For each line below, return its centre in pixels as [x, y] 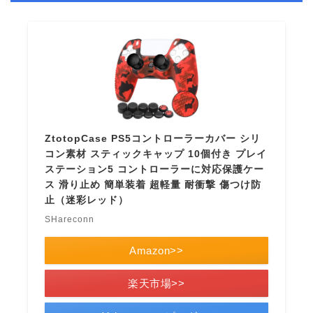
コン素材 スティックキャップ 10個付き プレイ [156, 154]
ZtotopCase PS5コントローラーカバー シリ [153, 139]
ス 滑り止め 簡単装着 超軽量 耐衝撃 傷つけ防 [153, 185]
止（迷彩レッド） [87, 200]
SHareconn [70, 220]
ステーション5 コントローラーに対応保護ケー [155, 169]
